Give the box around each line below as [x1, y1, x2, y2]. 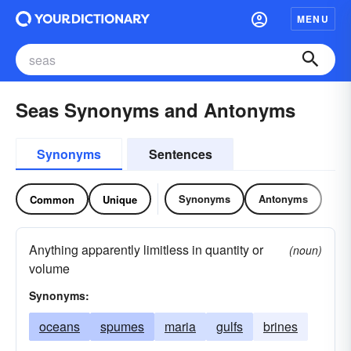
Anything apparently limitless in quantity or [29, 241, 263, 259]
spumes [100, 317, 144, 335]
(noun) [289, 242, 322, 258]
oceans [39, 317, 80, 335]
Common [30, 191, 74, 207]
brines [263, 317, 298, 335]
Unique [103, 191, 137, 207]
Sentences [148, 145, 212, 163]
